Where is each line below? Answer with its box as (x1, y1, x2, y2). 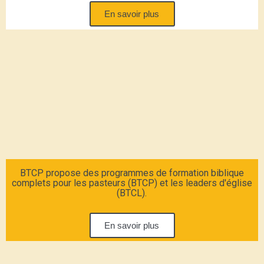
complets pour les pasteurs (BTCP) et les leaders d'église (12, 177, 252, 189)
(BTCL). (117, 187, 147, 199)
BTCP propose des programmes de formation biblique (20, 167, 244, 179)
